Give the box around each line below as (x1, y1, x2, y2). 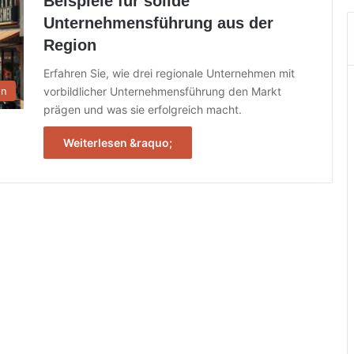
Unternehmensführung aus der (43, 14, 273, 32)
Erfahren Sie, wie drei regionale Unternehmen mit (43, 66, 295, 80)
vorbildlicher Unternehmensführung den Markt (43, 85, 281, 98)
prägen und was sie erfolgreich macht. (43, 103, 242, 116)
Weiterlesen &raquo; (63, 136, 172, 149)
